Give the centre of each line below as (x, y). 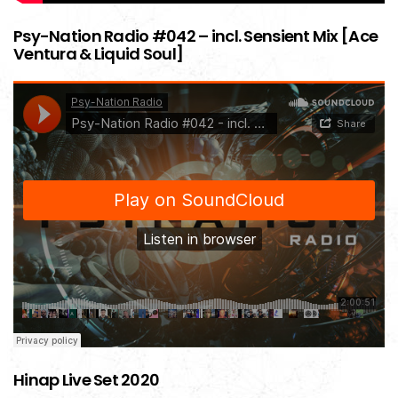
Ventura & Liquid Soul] (99, 54)
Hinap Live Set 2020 (87, 380)
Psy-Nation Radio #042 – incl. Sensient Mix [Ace (196, 36)
